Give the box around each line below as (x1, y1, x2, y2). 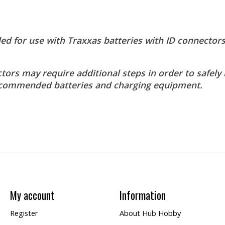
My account (10, 187, 55, 203)
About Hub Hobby (119, 208, 181, 218)
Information (119, 187, 166, 203)
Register (10, 208, 38, 218)
